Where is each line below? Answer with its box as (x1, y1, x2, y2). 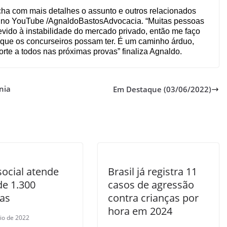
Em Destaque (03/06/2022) (113, 84, 212, 95)
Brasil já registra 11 (107, 164, 197, 178)
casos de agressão (107, 177, 194, 192)
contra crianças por (107, 191, 199, 205)
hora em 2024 (107, 204, 172, 218)
